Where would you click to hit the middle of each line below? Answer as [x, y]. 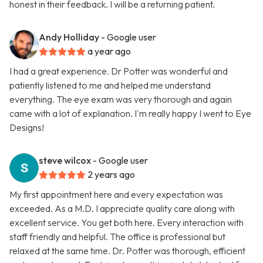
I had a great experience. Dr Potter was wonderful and [119, 71]
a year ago [109, 51]
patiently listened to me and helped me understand [110, 85]
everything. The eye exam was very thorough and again [121, 100]
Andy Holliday [69, 37]
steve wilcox [65, 161]
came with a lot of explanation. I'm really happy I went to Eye [130, 114]
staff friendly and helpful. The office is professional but [117, 237]
